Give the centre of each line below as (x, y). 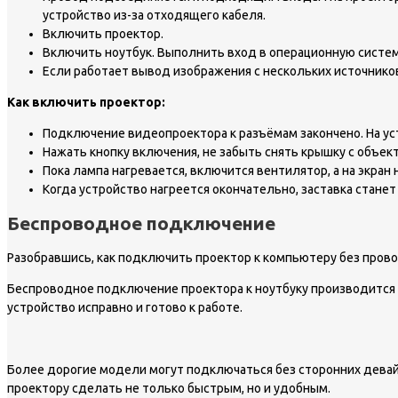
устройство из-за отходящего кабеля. (154, 15)
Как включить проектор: (86, 102)
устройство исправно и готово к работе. (125, 307)
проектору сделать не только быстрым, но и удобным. (169, 388)
